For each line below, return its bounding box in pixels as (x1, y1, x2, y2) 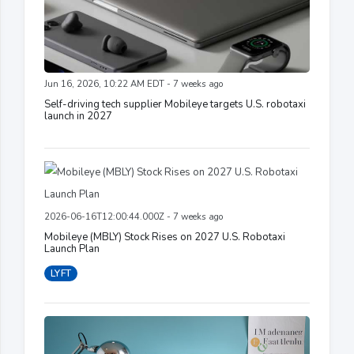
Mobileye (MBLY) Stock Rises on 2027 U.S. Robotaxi (44, 229, 285, 244)
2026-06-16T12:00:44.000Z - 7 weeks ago (44, 210, 223, 223)
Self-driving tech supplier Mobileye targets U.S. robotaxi (44, 96, 306, 111)
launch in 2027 (44, 108, 112, 123)
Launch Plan (44, 241, 100, 256)
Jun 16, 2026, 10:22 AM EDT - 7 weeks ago (44, 77, 223, 90)
